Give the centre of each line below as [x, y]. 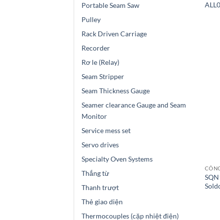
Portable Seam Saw [110, 5]
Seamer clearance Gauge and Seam [134, 105]
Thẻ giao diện [102, 202]
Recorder [96, 48]
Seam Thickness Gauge [116, 91]
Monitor [94, 116]
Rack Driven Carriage [114, 34]
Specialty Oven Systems [117, 159]
